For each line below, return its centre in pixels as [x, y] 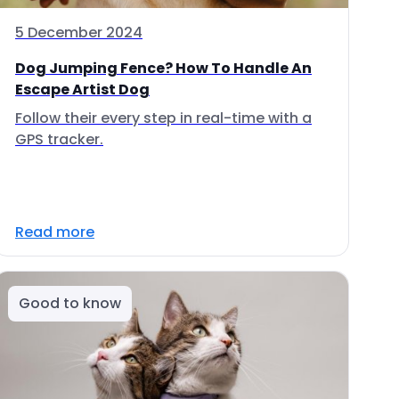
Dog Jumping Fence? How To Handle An [163, 68]
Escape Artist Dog [82, 90]
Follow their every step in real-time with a [163, 118]
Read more [55, 232]
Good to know [70, 303]
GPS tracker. [59, 139]
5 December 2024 [79, 33]
